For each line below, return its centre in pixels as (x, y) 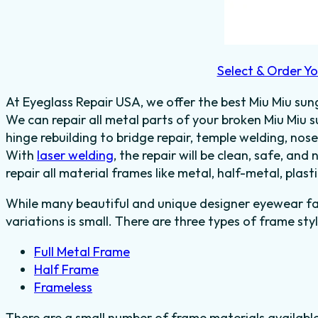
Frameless (63, 287)
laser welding (75, 155)
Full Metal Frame (82, 251)
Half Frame (66, 269)
